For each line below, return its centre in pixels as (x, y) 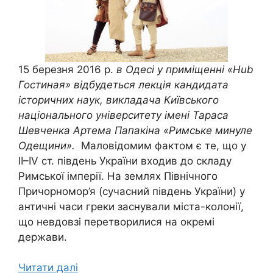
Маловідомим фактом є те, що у (162, 145)
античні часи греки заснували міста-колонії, (131, 206)
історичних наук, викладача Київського (119, 100)
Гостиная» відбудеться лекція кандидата (123, 84)
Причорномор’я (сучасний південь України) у (132, 191)
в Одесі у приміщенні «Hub (185, 69)
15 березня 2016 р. (67, 69)
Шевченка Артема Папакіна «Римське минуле (135, 130)
